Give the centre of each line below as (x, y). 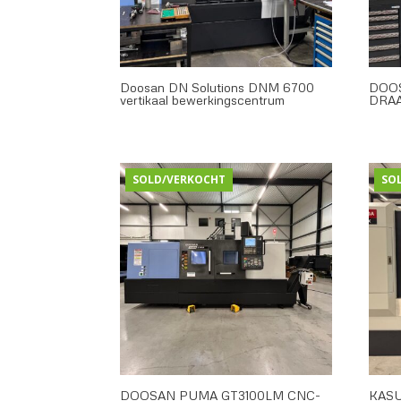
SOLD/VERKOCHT (179, 179)
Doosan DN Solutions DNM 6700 (218, 88)
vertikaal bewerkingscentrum (203, 100)
